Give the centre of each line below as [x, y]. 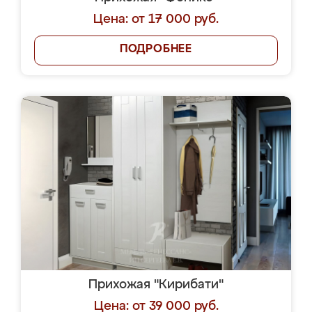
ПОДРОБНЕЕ [156, 49]
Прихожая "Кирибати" [156, 285]
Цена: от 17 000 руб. [156, 19]
